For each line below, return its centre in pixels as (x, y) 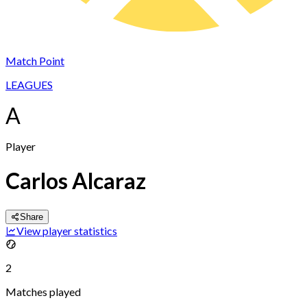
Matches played (43, 291)
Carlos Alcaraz (76, 181)
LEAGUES (29, 85)
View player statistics (67, 230)
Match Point (35, 61)
